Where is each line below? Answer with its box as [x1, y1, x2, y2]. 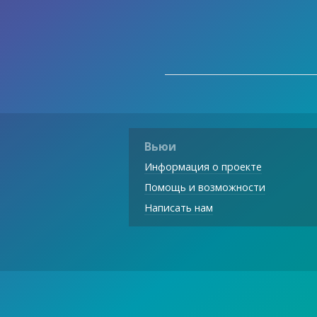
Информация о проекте [144, 160, 262, 173]
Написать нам [144, 201, 213, 215]
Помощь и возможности [144, 180, 265, 195]
